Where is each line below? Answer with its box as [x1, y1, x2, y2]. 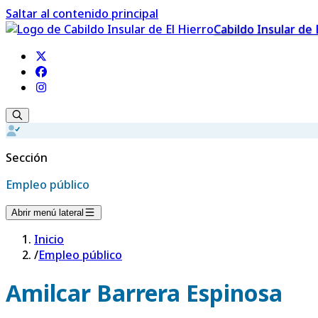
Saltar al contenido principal [6, 6, 158, 21]
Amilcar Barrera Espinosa [6, 278, 283, 309]
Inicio [34, 231, 64, 247]
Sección [6, 150, 48, 165]
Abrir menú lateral [11, 207, 84, 218]
